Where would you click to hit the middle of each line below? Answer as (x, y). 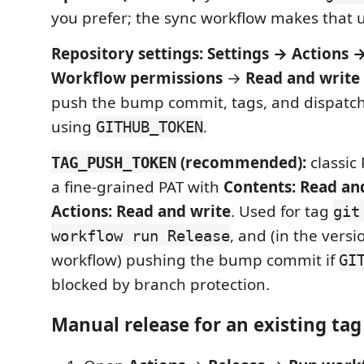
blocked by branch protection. (160, 284)
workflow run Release (141, 235)
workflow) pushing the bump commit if (195, 260)
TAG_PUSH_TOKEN (114, 162)
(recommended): (241, 162)
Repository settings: (127, 53)
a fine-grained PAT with (137, 186)
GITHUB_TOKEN (149, 126)
